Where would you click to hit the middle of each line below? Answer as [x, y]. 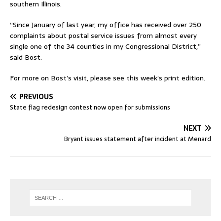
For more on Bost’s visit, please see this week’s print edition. [108, 78]
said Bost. [26, 57]
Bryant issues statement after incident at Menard [138, 139]
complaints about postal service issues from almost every [103, 36]
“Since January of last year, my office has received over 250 [106, 25]
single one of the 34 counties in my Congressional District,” [105, 47]
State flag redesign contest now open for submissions [90, 108]
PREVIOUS [36, 97]
